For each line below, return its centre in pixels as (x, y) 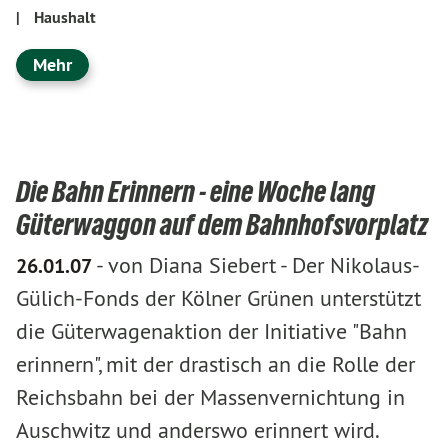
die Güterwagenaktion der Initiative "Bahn (211, 331)
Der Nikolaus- (356, 265)
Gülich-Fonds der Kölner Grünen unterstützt (218, 298)
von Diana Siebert (192, 265)
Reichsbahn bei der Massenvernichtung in (210, 397)
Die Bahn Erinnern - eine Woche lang (195, 191)
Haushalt (65, 17)
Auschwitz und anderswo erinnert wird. (198, 430)
